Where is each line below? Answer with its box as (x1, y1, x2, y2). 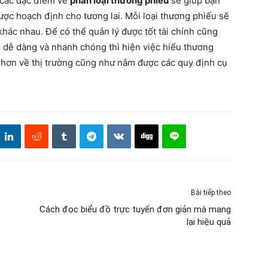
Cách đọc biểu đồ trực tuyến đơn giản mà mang (39, 204, 231, 215)
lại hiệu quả (187, 217, 231, 227)
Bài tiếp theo (191, 188, 231, 197)
